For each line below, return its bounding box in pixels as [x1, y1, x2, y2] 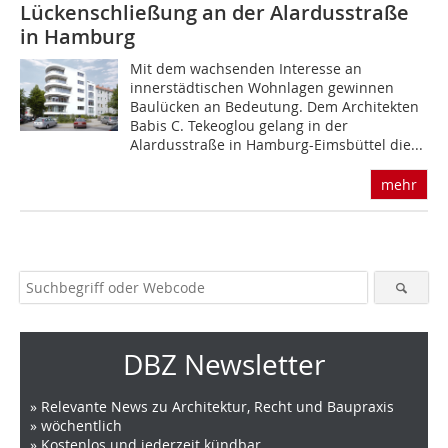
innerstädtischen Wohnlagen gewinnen [130, 77, 395, 97]
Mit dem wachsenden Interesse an [130, 58, 363, 78]
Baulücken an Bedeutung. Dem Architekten [130, 96, 420, 116]
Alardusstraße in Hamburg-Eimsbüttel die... [130, 134, 424, 154]
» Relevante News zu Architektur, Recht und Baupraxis [30, 396, 394, 416]
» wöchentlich [30, 415, 122, 435]
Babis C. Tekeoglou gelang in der [130, 115, 349, 135]
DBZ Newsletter [123, 345, 325, 383]
